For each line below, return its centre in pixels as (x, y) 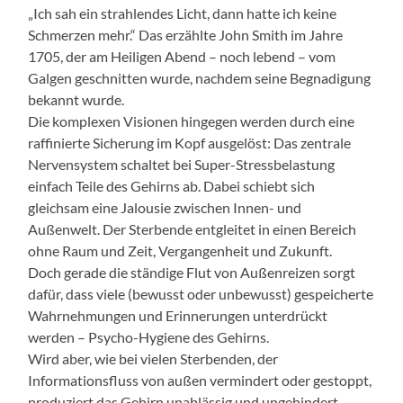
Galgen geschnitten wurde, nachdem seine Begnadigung (200, 77)
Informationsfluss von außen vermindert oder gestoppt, (200, 380)
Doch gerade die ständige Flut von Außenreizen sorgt (192, 272)
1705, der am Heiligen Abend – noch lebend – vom (182, 56)
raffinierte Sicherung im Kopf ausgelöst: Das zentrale (190, 142)
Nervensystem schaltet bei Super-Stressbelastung (182, 164)
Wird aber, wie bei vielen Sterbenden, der (153, 358)
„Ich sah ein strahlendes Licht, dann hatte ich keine (183, 13)
